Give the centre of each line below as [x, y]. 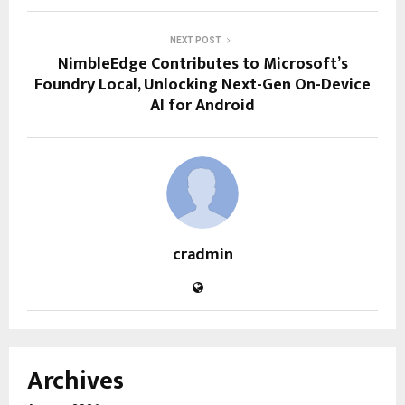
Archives [75, 381]
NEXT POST [195, 41]
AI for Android [202, 106]
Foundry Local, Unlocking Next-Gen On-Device [202, 85]
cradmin [202, 255]
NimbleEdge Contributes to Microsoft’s [202, 65]
